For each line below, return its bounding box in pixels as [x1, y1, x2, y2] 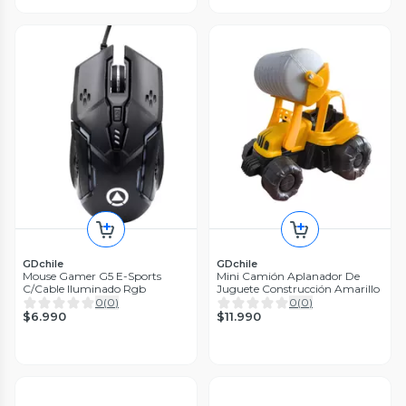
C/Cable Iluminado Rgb [23, 282, 146, 296]
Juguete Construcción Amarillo [217, 282, 380, 296]
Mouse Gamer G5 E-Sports [23, 269, 161, 284]
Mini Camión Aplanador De [217, 269, 360, 284]
